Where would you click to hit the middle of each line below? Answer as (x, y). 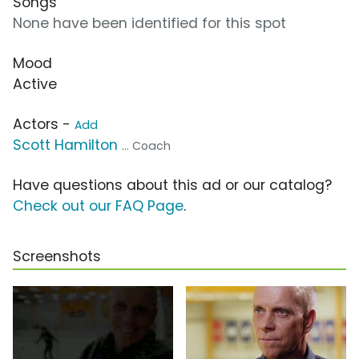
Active (35, 85)
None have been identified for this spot (149, 24)
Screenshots (57, 257)
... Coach (146, 146)
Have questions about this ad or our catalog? (172, 186)
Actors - (44, 125)
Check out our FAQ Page (98, 206)
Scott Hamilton (65, 145)
